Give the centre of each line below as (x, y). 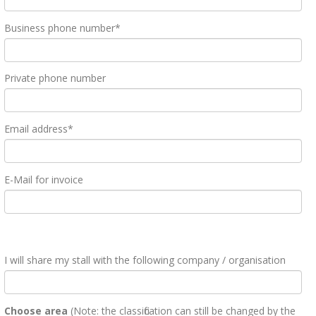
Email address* (39, 129)
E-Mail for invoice (44, 179)
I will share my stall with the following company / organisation (145, 260)
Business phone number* (63, 28)
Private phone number (55, 78)
